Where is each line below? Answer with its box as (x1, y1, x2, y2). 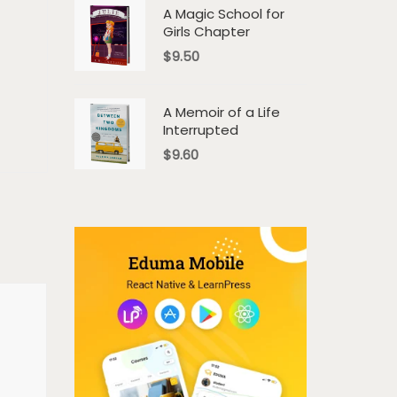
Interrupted (162, 121, 238, 139)
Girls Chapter (162, 22, 250, 41)
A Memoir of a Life (162, 103, 280, 121)
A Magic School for (162, 4, 284, 23)
